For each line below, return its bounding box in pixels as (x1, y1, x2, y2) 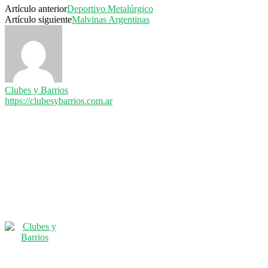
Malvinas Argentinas (72, 14, 150, 25)
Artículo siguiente (5, 14, 72, 25)
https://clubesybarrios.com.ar (5, 96, 112, 106)
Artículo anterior (5, 4, 67, 14)
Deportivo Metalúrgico (67, 4, 153, 14)
